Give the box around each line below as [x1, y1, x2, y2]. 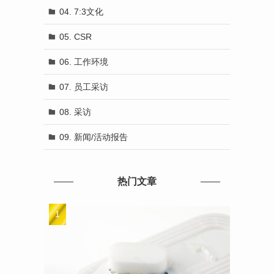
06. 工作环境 [59, 56, 108, 67]
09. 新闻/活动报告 [59, 131, 128, 142]
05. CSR [59, 31, 92, 42]
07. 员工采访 [59, 81, 108, 92]
